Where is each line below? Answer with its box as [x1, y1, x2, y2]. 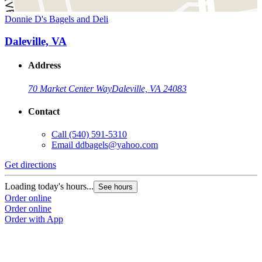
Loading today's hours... [5, 181, 94, 192]
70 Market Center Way [28, 83, 112, 94]
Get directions [5, 160, 56, 170]
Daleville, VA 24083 [112, 83, 187, 94]
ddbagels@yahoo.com [75, 140, 158, 150]
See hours [98, 182, 133, 192]
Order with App [5, 214, 63, 225]
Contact [28, 106, 60, 117]
